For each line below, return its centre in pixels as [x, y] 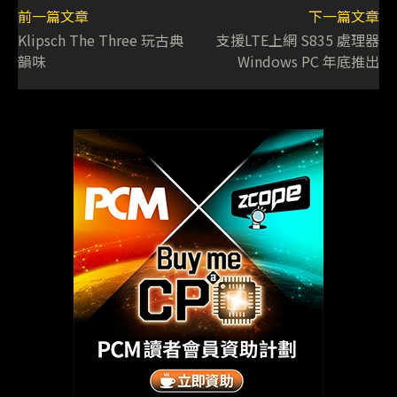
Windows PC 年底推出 [308, 62]
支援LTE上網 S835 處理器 [297, 40]
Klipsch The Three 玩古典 [101, 40]
